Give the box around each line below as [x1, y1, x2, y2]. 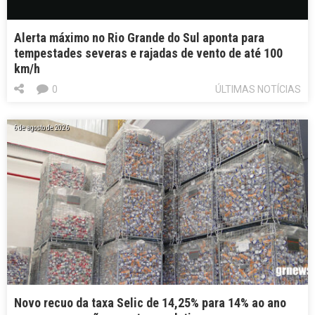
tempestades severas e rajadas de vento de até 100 [14, 46, 283, 61]
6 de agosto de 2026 [13, 124, 69, 132]
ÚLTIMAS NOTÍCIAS [215, 84, 301, 96]
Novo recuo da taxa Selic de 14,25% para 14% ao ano [14, 295, 286, 311]
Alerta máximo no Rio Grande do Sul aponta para [14, 30, 264, 46]
